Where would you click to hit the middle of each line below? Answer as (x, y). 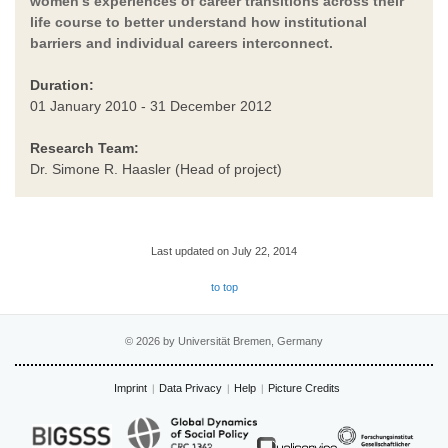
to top (224, 286)
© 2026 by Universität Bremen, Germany (224, 340)
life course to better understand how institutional (198, 21)
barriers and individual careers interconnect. (181, 42)
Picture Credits (303, 387)
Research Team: (84, 147)
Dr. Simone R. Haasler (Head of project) (156, 168)
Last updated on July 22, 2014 (224, 250)
